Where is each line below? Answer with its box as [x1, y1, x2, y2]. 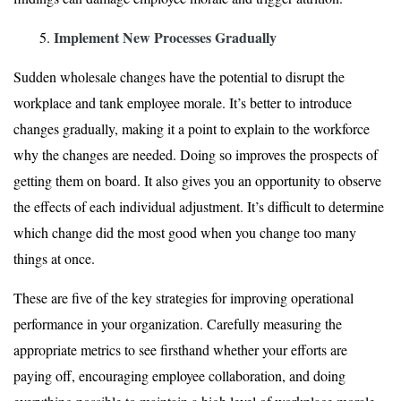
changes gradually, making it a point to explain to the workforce [13, 119, 370, 139]
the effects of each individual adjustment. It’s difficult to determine [13, 197, 384, 217]
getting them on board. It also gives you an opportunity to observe [13, 171, 381, 191]
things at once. [13, 249, 95, 269]
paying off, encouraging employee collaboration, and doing [13, 366, 346, 386]
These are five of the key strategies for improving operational [13, 288, 354, 308]
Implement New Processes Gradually [54, 27, 277, 48]
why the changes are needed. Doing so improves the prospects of [13, 145, 378, 165]
